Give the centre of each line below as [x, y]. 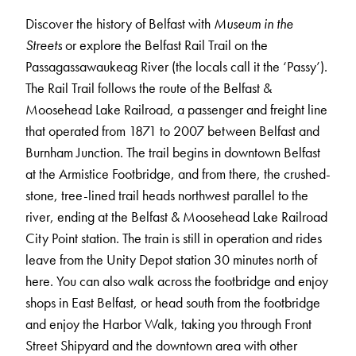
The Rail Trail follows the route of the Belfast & [149, 87]
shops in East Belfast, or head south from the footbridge [173, 302]
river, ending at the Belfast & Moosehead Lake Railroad [176, 216]
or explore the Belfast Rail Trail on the [165, 44]
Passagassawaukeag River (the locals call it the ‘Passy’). [176, 66]
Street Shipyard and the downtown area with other [161, 345]
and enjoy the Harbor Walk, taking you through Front [168, 323]
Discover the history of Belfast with [120, 23]
